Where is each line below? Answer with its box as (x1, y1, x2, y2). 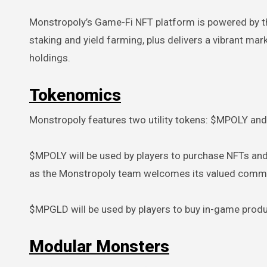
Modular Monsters (29, 236, 169, 256)
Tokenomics (29, 85, 121, 105)
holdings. (29, 51, 70, 64)
